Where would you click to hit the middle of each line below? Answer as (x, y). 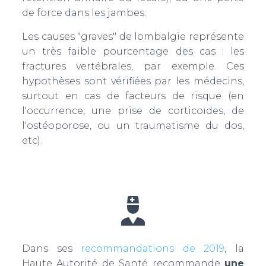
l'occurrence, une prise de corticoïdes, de (133, 111)
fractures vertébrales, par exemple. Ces (133, 66)
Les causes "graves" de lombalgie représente (133, 37)
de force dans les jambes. (84, 13)
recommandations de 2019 (153, 248)
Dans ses (51, 248)
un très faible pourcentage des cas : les (133, 51)
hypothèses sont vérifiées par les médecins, (133, 81)
